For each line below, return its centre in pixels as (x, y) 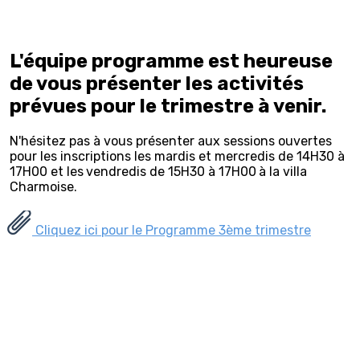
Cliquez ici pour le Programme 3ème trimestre (172, 230)
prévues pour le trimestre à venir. (168, 106)
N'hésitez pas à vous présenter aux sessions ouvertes (171, 141)
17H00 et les (47, 171)
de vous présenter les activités (157, 84)
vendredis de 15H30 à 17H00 (171, 171)
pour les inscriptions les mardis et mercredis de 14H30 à (177, 156)
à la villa (283, 171)
